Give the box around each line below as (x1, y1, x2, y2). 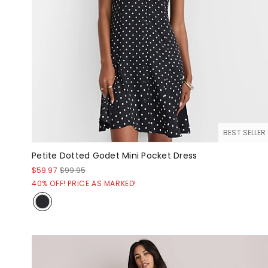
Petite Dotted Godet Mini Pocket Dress (32, 150, 197, 162)
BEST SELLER (223, 127, 266, 138)
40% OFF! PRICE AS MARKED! (32, 178, 136, 189)
